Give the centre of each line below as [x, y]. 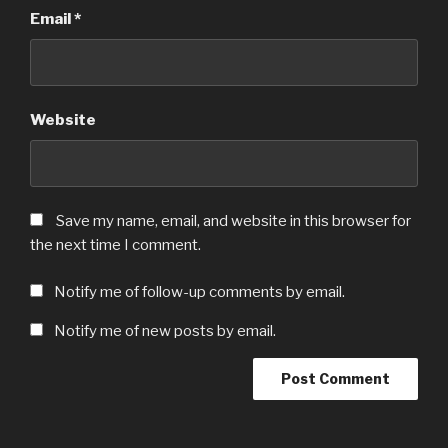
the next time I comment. [115, 245]
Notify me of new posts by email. [164, 330]
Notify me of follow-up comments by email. [199, 291]
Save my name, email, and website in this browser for [233, 221]
